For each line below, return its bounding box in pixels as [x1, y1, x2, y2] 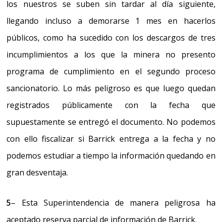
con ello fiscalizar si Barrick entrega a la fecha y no [6, 133, 216, 144]
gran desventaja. [6, 166, 68, 178]
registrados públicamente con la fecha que [6, 99, 216, 111]
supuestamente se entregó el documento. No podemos [6, 116, 216, 127]
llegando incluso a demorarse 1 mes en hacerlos [6, 15, 216, 26]
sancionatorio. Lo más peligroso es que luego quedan [6, 82, 216, 94]
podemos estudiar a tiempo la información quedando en [6, 150, 216, 161]
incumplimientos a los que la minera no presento [6, 49, 216, 60]
